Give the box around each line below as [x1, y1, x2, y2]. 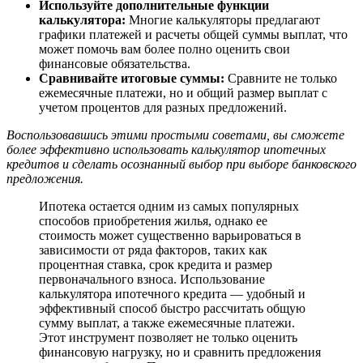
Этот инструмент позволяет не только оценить [39, 330, 297, 344]
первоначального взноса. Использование [39, 271, 265, 286]
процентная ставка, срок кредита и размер [39, 257, 272, 271]
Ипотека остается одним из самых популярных [39, 199, 299, 213]
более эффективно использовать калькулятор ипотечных [6, 142, 326, 156]
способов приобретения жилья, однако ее [39, 213, 267, 228]
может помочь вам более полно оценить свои [39, 41, 290, 56]
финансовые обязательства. [39, 56, 190, 70]
